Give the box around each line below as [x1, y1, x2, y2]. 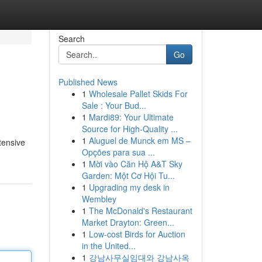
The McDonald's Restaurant [88, 205, 192, 216]
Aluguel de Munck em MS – [88, 135, 191, 146]
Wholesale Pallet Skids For [88, 88, 188, 99]
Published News [58, 76, 118, 88]
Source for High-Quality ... [81, 123, 178, 135]
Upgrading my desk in [88, 181, 170, 193]
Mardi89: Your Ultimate [88, 111, 174, 123]
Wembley [81, 193, 116, 205]
